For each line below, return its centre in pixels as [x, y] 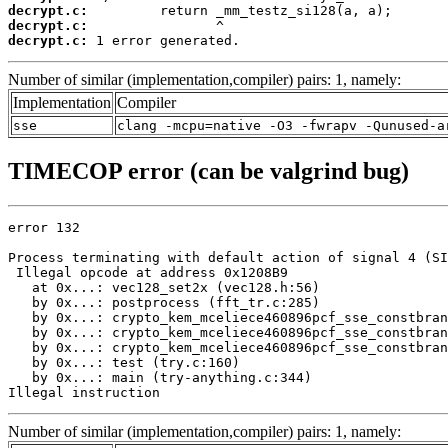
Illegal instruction [84, 392]
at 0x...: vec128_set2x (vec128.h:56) [164, 287]
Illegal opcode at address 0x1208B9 [148, 272]
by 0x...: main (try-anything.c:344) [160, 377]
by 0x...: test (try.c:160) [124, 362]
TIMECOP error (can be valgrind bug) [208, 170]
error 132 [44, 227]
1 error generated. [164, 41]
